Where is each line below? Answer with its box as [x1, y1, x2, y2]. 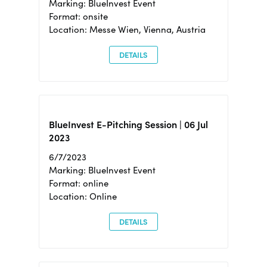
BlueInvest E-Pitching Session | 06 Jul [48, 119, 208, 131]
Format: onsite [48, 11, 108, 23]
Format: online [48, 178, 108, 190]
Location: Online [48, 191, 117, 203]
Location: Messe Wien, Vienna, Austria [48, 24, 206, 36]
